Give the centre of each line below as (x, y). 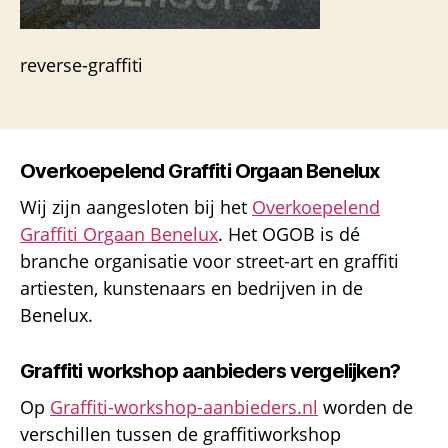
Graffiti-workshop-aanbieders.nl (184, 406)
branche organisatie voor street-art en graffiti (209, 260)
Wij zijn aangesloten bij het (136, 206)
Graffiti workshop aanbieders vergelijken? (210, 370)
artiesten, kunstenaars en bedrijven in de (191, 287)
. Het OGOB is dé (289, 233)
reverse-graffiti (81, 64)
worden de (365, 406)
